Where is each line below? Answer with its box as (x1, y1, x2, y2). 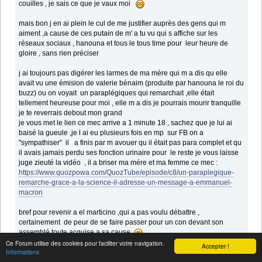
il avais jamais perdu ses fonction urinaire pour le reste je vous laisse (19, 149, 239, 157)
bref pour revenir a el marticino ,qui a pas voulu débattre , (19, 208, 200, 217)
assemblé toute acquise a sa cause (19, 228, 135, 237)
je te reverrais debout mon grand (19, 109, 123, 118)
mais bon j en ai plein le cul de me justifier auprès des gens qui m (19, 19, 226, 28)
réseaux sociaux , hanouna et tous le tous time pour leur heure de (19, 39, 229, 48)
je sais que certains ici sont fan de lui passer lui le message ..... (19, 248, 218, 257)
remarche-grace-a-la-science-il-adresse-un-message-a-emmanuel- (19, 178, 233, 187)
